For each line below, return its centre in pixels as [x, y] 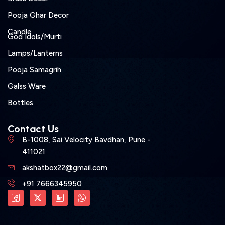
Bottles [20, 103]
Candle [19, 32]
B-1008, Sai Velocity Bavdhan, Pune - [86, 140]
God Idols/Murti [35, 37]
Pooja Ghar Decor [38, 15]
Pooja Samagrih [34, 70]
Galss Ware [27, 87]
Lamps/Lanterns [35, 53]
